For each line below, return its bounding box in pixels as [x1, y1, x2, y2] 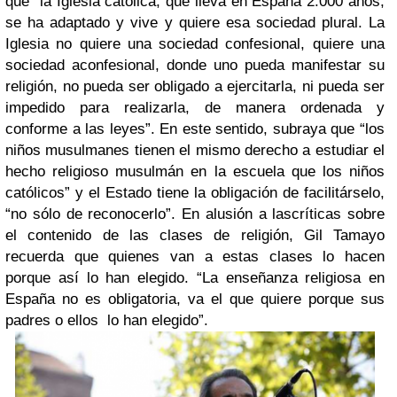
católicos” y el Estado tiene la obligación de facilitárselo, [5, 183, 385, 201]
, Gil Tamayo [288, 226, 385, 244]
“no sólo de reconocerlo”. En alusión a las [5, 205, 292, 222]
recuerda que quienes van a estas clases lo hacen [5, 247, 385, 265]
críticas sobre [292, 205, 385, 222]
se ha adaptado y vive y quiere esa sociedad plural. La [5, 13, 385, 31]
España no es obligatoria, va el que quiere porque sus [5, 290, 385, 307]
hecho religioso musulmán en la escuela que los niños [5, 162, 385, 180]
